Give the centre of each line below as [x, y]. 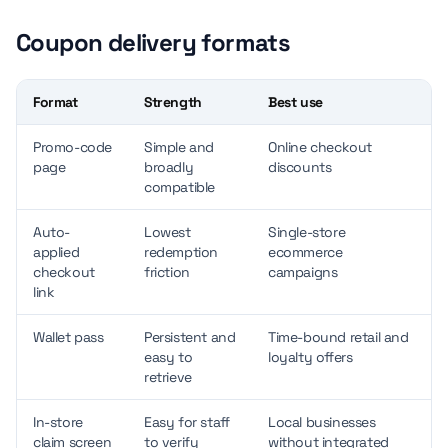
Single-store [307, 232]
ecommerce [305, 252]
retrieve [168, 377]
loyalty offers [310, 357]
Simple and [179, 147]
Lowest [167, 232]
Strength [173, 102]
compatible [179, 187]
